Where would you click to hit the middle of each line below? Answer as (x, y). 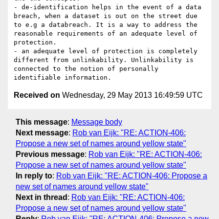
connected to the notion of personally (86, 69)
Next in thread (42, 197)
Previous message (50, 154)
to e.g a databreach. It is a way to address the (106, 25)
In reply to (34, 175)
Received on (37, 95)
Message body (97, 122)
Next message (42, 132)
